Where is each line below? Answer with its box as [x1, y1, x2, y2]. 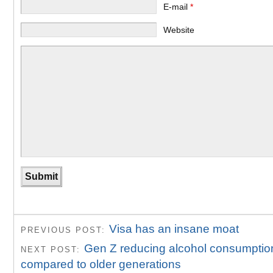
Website [163, 24, 195, 35]
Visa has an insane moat [109, 222, 239, 236]
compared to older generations [21, 257, 181, 271]
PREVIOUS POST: [21, 225, 109, 235]
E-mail [163, 1, 191, 12]
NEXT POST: [21, 244, 84, 254]
